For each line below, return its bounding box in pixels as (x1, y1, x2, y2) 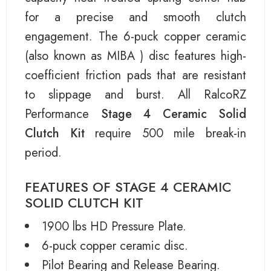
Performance (25, 105, 101, 123)
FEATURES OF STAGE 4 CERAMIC (25, 177, 231, 197)
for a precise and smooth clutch (25, 8, 246, 26)
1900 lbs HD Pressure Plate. (42, 218, 186, 236)
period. (25, 143, 62, 162)
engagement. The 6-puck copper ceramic (25, 27, 246, 45)
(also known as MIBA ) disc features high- (25, 47, 246, 65)
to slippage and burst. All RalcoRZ (25, 85, 246, 103)
